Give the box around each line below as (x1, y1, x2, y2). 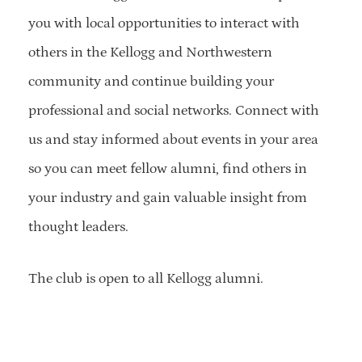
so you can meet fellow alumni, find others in (28, 161, 307, 178)
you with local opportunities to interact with (28, 15, 300, 32)
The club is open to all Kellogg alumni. (28, 271, 263, 288)
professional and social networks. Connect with (28, 103, 319, 120)
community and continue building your (28, 74, 274, 90)
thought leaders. (28, 219, 128, 236)
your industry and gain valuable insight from (28, 190, 307, 207)
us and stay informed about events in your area (28, 132, 318, 149)
